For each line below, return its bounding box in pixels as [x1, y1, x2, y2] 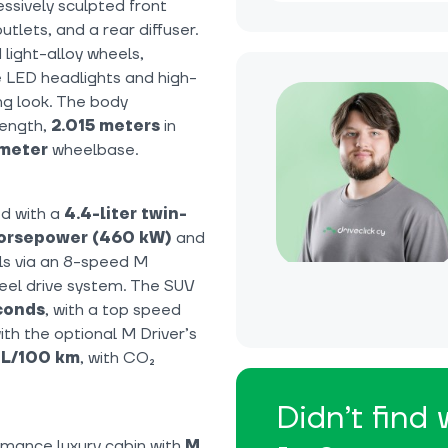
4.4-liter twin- [64, 204, 187, 225]
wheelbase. [48, 140, 139, 161]
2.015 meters [51, 116, 160, 137]
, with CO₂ [80, 348, 155, 369]
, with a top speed [45, 300, 181, 321]
